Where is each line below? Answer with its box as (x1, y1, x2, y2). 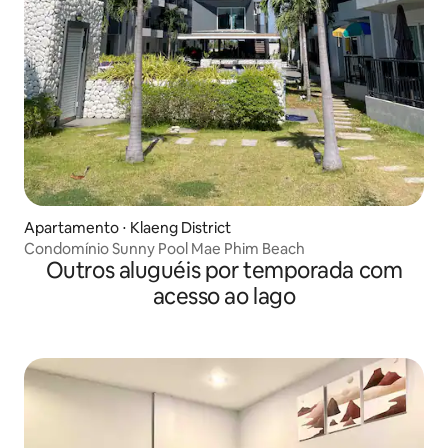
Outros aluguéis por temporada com (45, 256, 403, 286)
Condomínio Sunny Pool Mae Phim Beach (24, 239, 305, 259)
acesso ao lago (152, 282, 296, 312)
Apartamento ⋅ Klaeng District (24, 218, 231, 238)
